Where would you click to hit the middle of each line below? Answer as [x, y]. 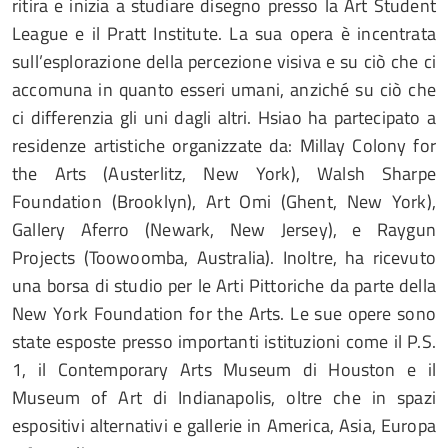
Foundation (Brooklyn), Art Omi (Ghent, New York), [224, 201]
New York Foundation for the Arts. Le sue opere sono [224, 313]
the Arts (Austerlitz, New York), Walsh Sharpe [224, 173]
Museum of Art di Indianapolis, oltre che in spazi [224, 397]
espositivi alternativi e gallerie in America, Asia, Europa [224, 425]
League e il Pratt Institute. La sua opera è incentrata [224, 33]
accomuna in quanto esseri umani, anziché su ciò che [224, 89]
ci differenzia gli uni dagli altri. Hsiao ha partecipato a [224, 117]
